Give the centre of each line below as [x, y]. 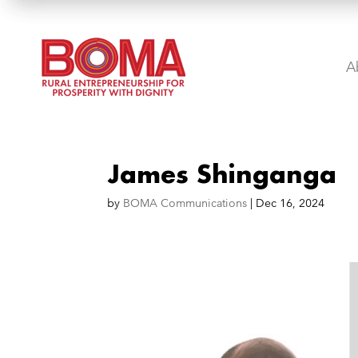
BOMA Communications [185, 203]
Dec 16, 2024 [290, 203]
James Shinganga [222, 174]
